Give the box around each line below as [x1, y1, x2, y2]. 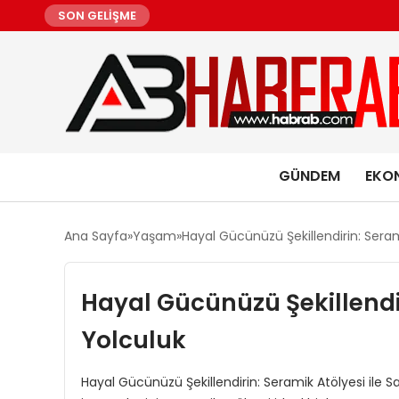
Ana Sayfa [64, 227, 127, 245]
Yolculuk [80, 323, 186, 356]
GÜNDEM [278, 166, 340, 186]
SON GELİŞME [58, 7, 136, 24]
